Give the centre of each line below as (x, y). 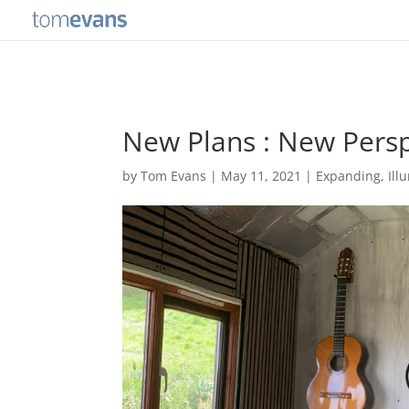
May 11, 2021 (262, 176)
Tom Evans (174, 176)
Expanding (349, 176)
